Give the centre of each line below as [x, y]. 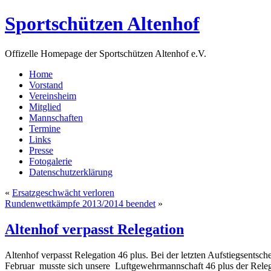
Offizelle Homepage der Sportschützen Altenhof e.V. [106, 53]
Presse [41, 150]
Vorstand [46, 85]
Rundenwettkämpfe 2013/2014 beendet [80, 203]
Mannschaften [56, 117]
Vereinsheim [53, 96]
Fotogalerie [51, 161]
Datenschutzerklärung [71, 172]
